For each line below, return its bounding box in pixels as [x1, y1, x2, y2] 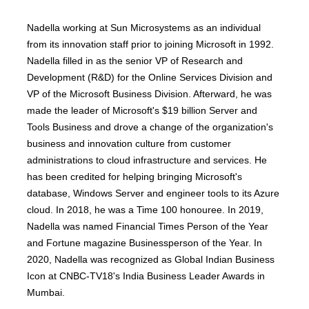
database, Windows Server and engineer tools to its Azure [27, 188, 280, 199]
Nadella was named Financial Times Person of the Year [27, 221, 269, 232]
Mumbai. [27, 287, 66, 298]
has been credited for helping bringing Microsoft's [27, 171, 243, 182]
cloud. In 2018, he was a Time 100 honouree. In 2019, [27, 204, 264, 215]
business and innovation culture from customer [27, 138, 232, 149]
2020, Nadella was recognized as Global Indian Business [27, 254, 275, 265]
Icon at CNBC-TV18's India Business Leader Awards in [27, 270, 266, 281]
